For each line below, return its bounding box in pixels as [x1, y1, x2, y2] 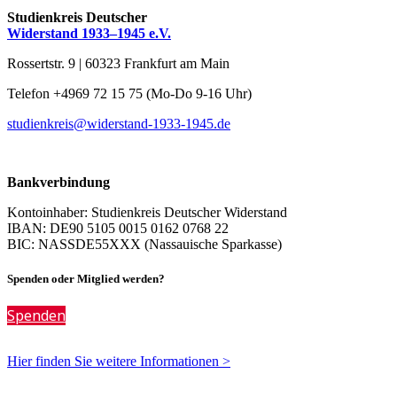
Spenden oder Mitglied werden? [7, 271, 165, 285]
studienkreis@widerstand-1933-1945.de [7, 115, 230, 131]
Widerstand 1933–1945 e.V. [7, 25, 171, 41]
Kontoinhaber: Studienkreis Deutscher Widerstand [7, 204, 287, 220]
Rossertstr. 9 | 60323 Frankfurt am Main [7, 55, 230, 71]
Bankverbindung [7, 174, 110, 190]
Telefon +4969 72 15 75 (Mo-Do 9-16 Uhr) [7, 85, 252, 101]
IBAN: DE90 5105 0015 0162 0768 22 [7, 220, 229, 236]
